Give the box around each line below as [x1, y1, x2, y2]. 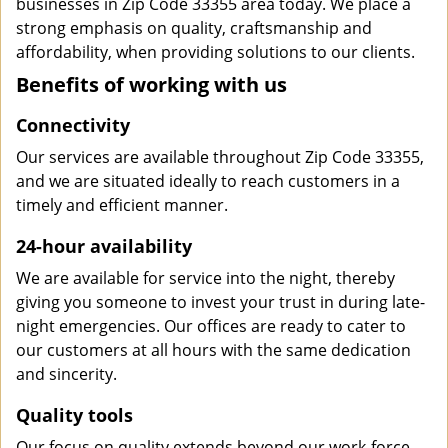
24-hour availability [16, 234, 192, 258]
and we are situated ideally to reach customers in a [16, 170, 400, 192]
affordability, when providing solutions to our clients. [16, 41, 415, 63]
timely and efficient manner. [16, 194, 228, 216]
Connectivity [16, 113, 130, 137]
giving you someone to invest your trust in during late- [16, 291, 425, 313]
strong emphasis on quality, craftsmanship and [16, 17, 372, 39]
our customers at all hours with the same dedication [16, 339, 411, 361]
